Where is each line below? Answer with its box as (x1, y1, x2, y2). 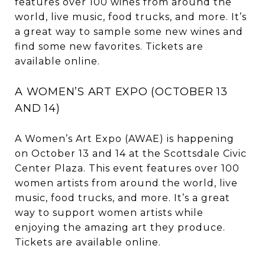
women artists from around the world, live (15, 177, 238, 189)
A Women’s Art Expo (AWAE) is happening (15, 132, 234, 144)
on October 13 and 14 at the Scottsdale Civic (15, 147, 247, 159)
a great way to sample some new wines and (15, 25, 243, 37)
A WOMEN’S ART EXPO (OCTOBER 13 (15, 85, 228, 98)
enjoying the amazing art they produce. (15, 221, 225, 233)
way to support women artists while (15, 206, 203, 218)
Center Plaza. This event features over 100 (15, 162, 240, 174)
